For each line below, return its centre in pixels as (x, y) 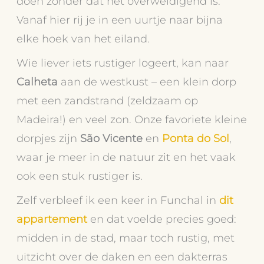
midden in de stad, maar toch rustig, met (126, 238)
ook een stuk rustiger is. (80, 176)
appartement (52, 219)
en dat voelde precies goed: (162, 219)
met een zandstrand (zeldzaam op (108, 100)
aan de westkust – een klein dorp (147, 81)
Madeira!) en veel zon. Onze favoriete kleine (132, 119)
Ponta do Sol (196, 138)
